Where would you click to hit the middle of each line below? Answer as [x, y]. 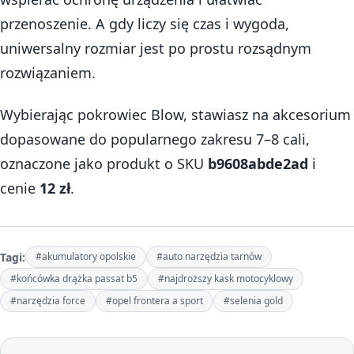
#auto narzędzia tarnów [209, 257]
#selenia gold [253, 301]
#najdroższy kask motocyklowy [226, 279]
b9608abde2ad [258, 164]
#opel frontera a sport [154, 301]
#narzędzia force [48, 301]
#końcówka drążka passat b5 [74, 279]
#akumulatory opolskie [86, 257]
